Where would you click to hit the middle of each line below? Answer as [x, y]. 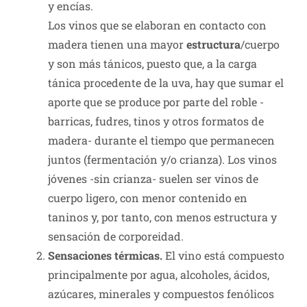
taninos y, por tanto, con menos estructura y [162, 217]
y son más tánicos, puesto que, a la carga [152, 64]
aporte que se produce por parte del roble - [156, 102]
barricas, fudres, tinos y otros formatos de [156, 121]
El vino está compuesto [223, 256]
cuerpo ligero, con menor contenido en [148, 198]
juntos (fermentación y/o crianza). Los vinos [162, 160]
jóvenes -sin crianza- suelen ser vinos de [153, 179]
